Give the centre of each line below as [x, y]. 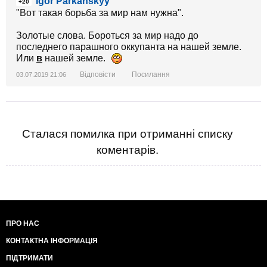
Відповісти [98, 75]
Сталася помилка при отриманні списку [128, 134]
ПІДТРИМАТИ [30, 258]
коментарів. [128, 150]
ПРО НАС [23, 224]
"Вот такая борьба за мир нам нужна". [100, 13]
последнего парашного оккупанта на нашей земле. [129, 47]
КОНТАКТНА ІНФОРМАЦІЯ [52, 241]
